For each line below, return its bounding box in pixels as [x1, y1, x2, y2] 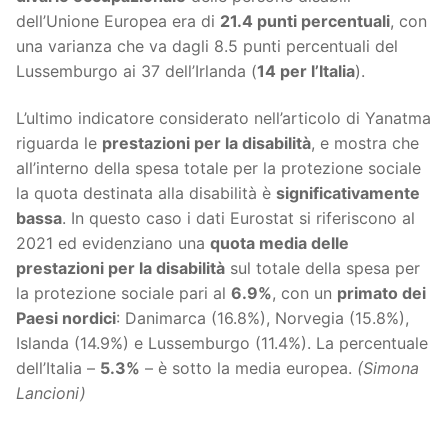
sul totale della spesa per [225, 258, 420, 279]
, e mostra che [311, 133, 419, 154]
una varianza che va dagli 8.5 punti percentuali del [16, 35, 398, 56]
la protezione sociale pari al [16, 283, 231, 304]
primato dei [337, 283, 426, 304]
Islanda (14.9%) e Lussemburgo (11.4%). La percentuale [16, 333, 428, 354]
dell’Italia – [16, 358, 100, 379]
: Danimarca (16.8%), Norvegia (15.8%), [116, 308, 409, 329]
